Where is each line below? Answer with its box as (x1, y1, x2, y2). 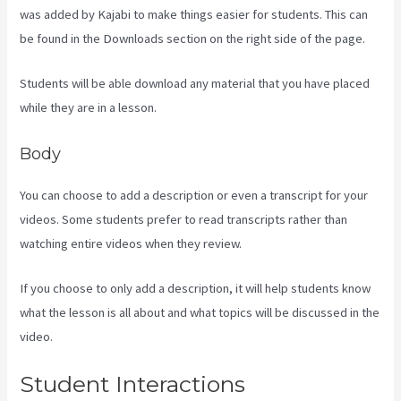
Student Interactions (20, 371, 246, 398)
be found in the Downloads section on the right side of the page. (20, 30, 366, 47)
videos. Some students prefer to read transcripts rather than (20, 210, 348, 227)
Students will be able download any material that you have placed (20, 75, 371, 92)
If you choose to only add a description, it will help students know (20, 279, 371, 296)
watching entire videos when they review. (20, 235, 243, 252)
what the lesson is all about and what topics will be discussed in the (20, 303, 380, 320)
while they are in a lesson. (20, 99, 158, 116)
